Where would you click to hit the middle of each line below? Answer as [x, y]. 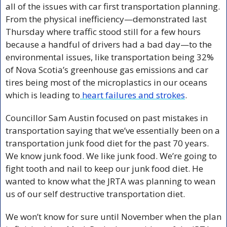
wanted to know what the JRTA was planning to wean [110, 181]
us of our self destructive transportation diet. [96, 194]
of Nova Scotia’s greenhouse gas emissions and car [107, 69]
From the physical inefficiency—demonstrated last [106, 19]
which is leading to [43, 95]
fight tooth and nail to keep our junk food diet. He [104, 168]
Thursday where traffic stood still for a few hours [103, 31]
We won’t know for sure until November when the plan [113, 216]
